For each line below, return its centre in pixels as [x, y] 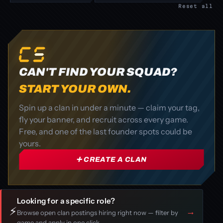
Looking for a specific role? [66, 201]
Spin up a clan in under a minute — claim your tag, [110, 107]
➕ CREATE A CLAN [111, 160]
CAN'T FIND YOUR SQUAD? [98, 72]
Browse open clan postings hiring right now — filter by [98, 212]
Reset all [196, 6]
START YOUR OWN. [75, 89]
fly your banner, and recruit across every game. [104, 119]
